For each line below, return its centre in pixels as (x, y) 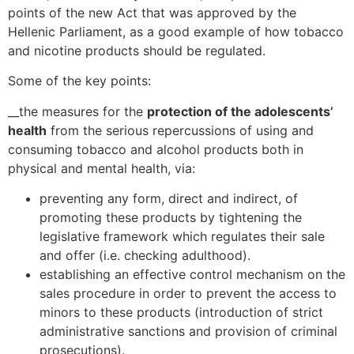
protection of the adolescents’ (240, 111)
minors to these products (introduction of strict (181, 313)
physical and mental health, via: (102, 168)
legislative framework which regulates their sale (182, 237)
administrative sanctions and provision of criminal (188, 331)
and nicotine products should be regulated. (137, 51)
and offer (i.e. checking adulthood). (145, 256)
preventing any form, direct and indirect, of (169, 199)
